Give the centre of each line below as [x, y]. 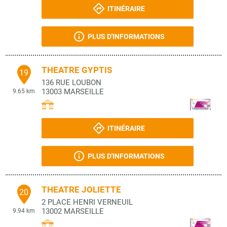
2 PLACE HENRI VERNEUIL [87, 202]
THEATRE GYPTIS [77, 70]
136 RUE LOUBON [71, 83]
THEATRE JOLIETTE [81, 190]
